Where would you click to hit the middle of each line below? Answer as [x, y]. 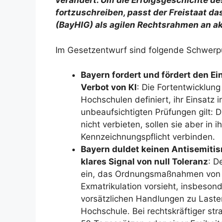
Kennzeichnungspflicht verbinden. [148, 137]
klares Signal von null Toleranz [144, 162]
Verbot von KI [109, 87]
